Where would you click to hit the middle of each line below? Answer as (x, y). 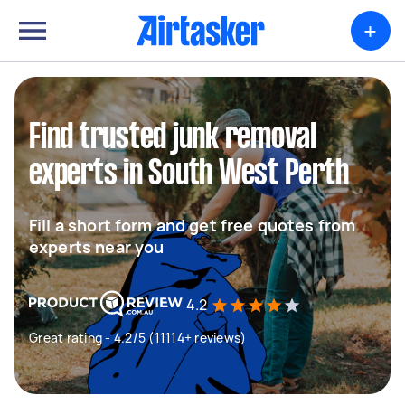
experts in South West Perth (189, 174)
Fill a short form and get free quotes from (193, 225)
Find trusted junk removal (173, 138)
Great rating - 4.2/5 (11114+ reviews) (138, 338)
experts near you (97, 247)
